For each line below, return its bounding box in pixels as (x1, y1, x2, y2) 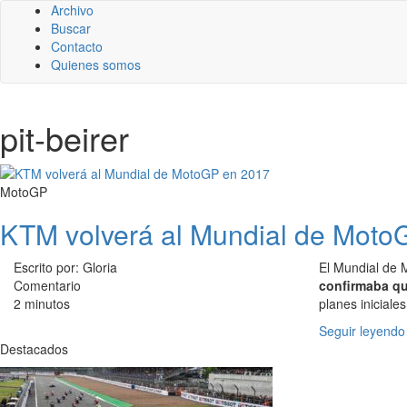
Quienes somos (51, 55, 141, 74)
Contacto (51, 37, 103, 55)
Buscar (51, 19, 91, 37)
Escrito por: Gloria (14, 258, 117, 276)
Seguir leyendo (319, 322, 405, 340)
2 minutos (14, 294, 70, 313)
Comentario (14, 276, 81, 294)
